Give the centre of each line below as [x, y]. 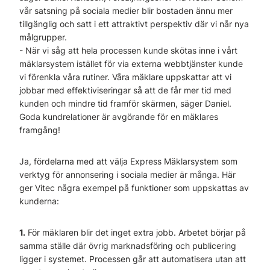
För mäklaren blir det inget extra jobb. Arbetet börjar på [136, 232]
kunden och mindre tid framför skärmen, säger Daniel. [125, 103]
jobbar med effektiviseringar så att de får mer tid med [125, 90]
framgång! [40, 130]
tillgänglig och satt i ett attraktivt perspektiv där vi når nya [134, 24]
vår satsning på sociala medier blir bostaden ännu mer [126, 11]
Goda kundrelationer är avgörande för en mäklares [119, 117]
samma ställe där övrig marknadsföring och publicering [128, 246]
